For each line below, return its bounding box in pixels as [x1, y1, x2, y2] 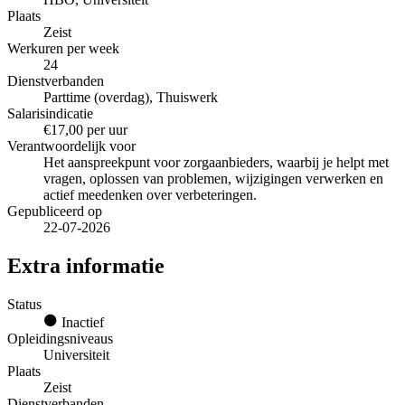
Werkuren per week [7, 41, 119, 57]
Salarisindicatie [7, 106, 93, 122]
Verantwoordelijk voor [7, 138, 136, 155]
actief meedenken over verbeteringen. [43, 187, 257, 203]
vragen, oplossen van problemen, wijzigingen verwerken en [43, 171, 383, 187]
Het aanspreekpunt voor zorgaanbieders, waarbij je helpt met [43, 155, 389, 171]
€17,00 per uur [43, 122, 127, 138]
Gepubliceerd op [7, 203, 102, 220]
